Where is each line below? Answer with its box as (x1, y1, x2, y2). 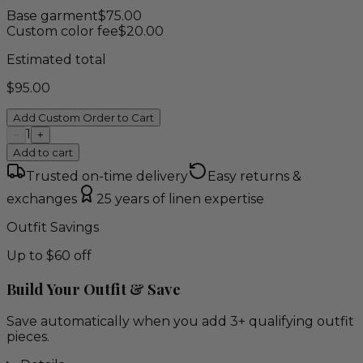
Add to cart (13, 145, 73, 159)
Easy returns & (207, 168, 301, 184)
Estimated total (6, 51, 106, 67)
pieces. (6, 329, 49, 345)
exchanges (6, 190, 77, 207)
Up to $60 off (6, 247, 92, 263)
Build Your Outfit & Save (6, 278, 181, 299)
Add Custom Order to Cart (13, 110, 154, 124)
